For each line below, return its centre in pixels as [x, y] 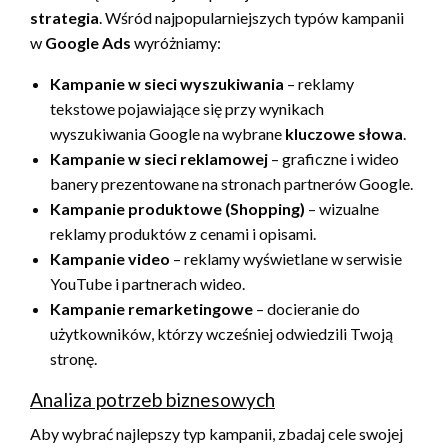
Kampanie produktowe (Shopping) [177, 208]
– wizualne [342, 208]
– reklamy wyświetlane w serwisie [286, 258]
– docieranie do [306, 308]
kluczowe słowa [344, 133]
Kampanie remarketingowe [151, 308]
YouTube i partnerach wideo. [147, 283]
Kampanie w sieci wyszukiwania [167, 83]
